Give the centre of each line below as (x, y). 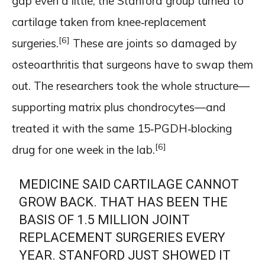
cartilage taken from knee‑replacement (109, 22)
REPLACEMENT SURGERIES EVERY (122, 237)
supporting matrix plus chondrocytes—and (119, 107)
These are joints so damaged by (153, 43)
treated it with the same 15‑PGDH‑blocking (122, 128)
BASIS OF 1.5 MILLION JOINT (105, 219)
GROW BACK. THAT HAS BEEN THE (124, 202)
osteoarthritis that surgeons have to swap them (132, 64)
